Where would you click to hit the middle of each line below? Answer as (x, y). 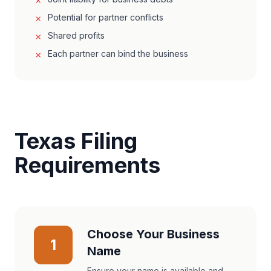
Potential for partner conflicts (106, 17)
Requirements (87, 165)
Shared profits (76, 35)
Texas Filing (76, 141)
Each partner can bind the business (118, 54)
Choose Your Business (153, 234)
